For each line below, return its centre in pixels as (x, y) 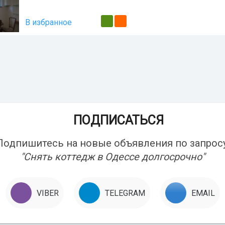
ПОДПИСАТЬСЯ (113, 120)
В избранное (48, 22)
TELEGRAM (125, 193)
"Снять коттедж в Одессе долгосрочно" (113, 157)
